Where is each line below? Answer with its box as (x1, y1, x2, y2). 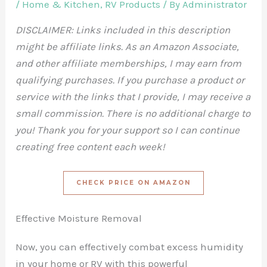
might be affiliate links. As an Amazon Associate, (15, 40, 240, 52)
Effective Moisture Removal (15, 212, 142, 225)
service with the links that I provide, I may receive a (15, 90, 251, 103)
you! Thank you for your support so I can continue (15, 123, 240, 136)
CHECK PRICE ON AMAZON (76, 178, 191, 187)
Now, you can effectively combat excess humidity (15, 241, 244, 253)
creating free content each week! (15, 140, 166, 153)
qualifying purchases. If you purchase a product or (15, 73, 245, 86)
